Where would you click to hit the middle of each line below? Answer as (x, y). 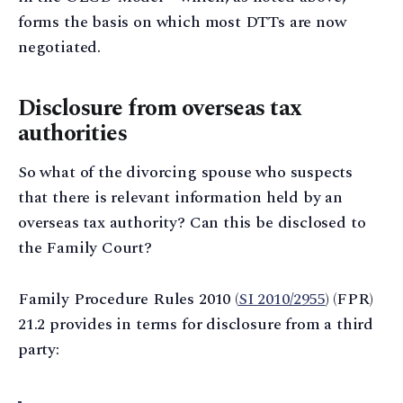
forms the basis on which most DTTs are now (182, 22)
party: (39, 349)
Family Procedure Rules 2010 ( (128, 299)
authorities (73, 134)
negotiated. (60, 48)
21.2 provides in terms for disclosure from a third (196, 324)
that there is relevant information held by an (180, 197)
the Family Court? (85, 247)
